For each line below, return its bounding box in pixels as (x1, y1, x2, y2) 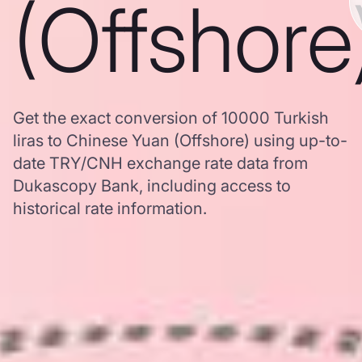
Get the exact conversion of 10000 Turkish (13, 108, 329, 128)
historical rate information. (13, 199, 207, 218)
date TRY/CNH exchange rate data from (13, 154, 308, 173)
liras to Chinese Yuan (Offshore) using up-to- (13, 131, 347, 150)
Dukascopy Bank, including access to (13, 176, 291, 196)
